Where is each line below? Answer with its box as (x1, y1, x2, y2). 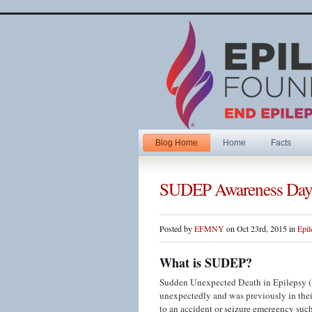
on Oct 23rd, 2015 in (224, 223, 297, 234)
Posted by (159, 223, 194, 234)
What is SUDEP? (159, 253, 252, 272)
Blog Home (155, 138, 198, 148)
